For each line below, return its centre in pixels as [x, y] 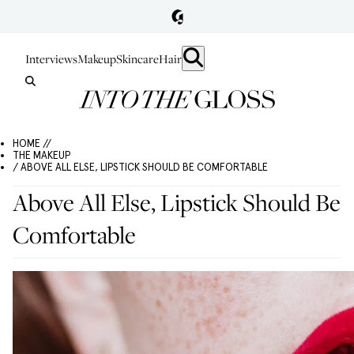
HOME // [32, 143]
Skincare [137, 58]
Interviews [51, 58]
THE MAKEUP [41, 155]
